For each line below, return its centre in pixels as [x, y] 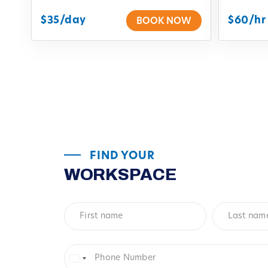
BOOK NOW [164, 22]
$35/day [63, 21]
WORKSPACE [121, 175]
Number [85, 260]
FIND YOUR [122, 157]
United [92, 260]
